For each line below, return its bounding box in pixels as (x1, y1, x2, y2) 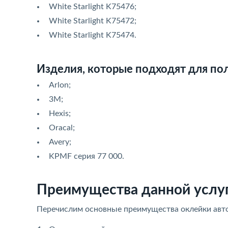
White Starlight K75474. (49, 31, 136, 39)
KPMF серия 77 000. (49, 152, 124, 160)
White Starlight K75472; (49, 17, 136, 25)
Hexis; (49, 109, 71, 118)
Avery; (49, 138, 71, 146)
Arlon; (49, 81, 71, 89)
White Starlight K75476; (49, 3, 136, 11)
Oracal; (49, 124, 75, 132)
